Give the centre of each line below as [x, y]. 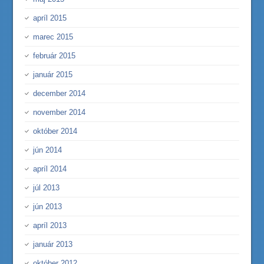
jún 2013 [48, 207]
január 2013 [53, 244]
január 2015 [53, 75]
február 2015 [55, 56]
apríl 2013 [50, 225]
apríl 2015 [50, 18]
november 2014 [60, 112]
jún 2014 [48, 150]
